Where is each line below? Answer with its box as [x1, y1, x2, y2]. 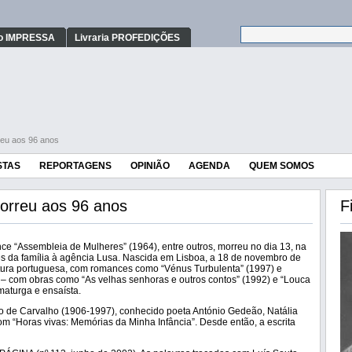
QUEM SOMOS [249, 160, 314, 171]
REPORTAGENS [39, 160, 112, 171]
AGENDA [189, 160, 230, 171]
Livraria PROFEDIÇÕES [75, 32, 180, 43]
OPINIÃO [130, 160, 170, 171]
